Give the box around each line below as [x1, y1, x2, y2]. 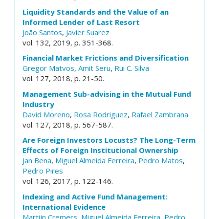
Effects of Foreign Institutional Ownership [22, 145, 178, 155]
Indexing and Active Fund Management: [22, 191, 168, 201]
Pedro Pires [22, 166, 63, 175]
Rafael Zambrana [131, 109, 188, 119]
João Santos [22, 27, 62, 37]
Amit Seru [78, 63, 110, 73]
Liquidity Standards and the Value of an [22, 6, 169, 17]
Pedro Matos [138, 155, 183, 165]
